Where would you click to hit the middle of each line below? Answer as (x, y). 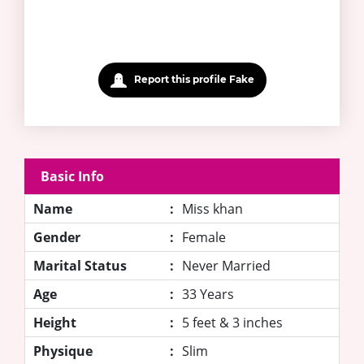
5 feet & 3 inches (232, 322)
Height (55, 322)
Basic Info (72, 176)
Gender (57, 237)
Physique (63, 351)
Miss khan (212, 208)
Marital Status (80, 265)
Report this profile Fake (193, 79)
